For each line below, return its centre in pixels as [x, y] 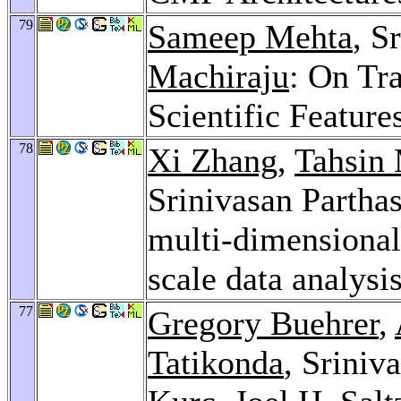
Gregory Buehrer [263, 323]
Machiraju [218, 76]
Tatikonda [216, 362]
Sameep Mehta [250, 36]
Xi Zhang [213, 160]
